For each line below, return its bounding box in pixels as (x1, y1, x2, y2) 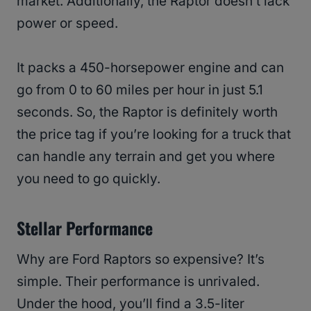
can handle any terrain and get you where (17, 149, 275, 165)
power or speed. (17, 15, 121, 32)
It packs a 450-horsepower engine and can (17, 60, 284, 76)
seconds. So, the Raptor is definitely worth (17, 104, 278, 121)
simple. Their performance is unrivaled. (17, 274, 260, 290)
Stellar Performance (17, 215, 157, 241)
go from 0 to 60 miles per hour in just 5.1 (17, 82, 263, 99)
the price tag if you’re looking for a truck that (17, 126, 291, 143)
